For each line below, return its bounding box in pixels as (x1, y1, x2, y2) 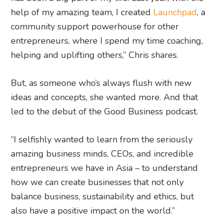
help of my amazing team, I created (11, 6, 154, 19)
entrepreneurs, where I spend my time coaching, (11, 35, 203, 47)
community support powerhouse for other (11, 21, 179, 33)
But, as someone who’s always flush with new (11, 77, 192, 89)
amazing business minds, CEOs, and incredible (11, 148, 194, 160)
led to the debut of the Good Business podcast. (11, 106, 198, 118)
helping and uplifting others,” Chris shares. (11, 49, 179, 61)
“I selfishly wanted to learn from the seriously (11, 134, 193, 146)
